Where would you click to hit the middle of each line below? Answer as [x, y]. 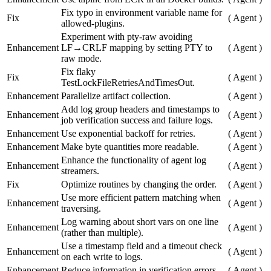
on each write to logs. [102, 257]
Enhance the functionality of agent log [134, 160]
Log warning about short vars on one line [140, 222]
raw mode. [81, 59]
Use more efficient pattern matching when [141, 198]
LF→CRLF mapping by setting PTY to [137, 48]
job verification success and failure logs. [137, 120]
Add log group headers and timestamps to [140, 109]
